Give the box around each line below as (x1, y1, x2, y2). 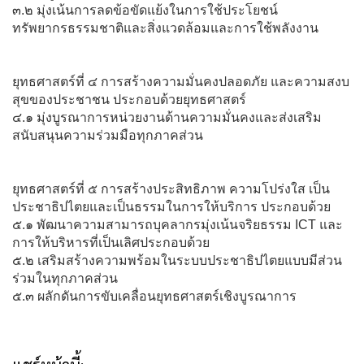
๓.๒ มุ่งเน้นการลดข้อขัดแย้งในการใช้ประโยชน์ (12, 2, 278, 17)
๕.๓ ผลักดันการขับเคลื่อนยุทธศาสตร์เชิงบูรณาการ (12, 288, 297, 303)
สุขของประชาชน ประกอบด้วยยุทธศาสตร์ (12, 92, 246, 106)
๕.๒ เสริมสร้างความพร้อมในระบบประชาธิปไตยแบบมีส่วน (12, 253, 342, 267)
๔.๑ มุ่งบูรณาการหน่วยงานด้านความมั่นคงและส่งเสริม (12, 110, 322, 124)
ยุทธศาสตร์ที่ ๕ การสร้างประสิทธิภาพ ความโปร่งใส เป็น (12, 181, 330, 196)
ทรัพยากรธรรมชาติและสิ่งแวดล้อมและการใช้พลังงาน (12, 20, 318, 35)
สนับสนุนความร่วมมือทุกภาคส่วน (12, 128, 203, 142)
